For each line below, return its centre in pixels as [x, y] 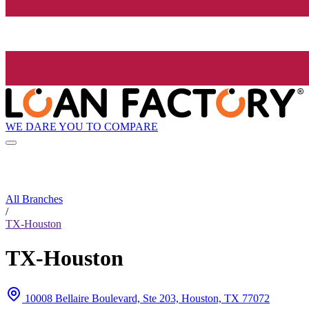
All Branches [34, 199]
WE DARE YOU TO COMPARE [82, 126]
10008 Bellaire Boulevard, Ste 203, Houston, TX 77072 [147, 299]
